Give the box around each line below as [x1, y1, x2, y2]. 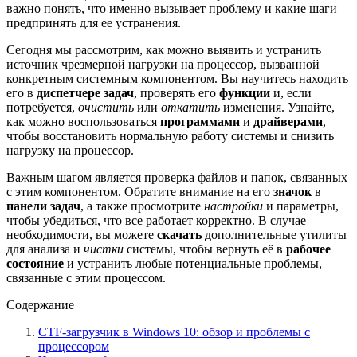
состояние [6, 256, 64, 270]
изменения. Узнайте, [220, 100, 335, 114]
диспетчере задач [37, 85, 134, 100]
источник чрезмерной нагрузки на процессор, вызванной [6, 57, 320, 71]
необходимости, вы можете [6, 227, 157, 241]
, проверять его [134, 85, 219, 100]
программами [160, 114, 240, 128]
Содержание [6, 297, 74, 312]
